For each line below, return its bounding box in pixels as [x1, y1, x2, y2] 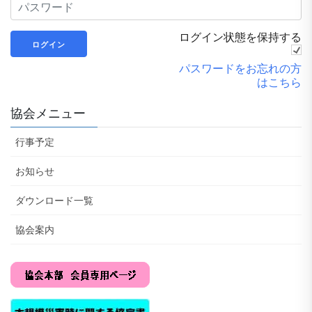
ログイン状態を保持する [179, 28, 302, 45]
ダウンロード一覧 [15, 194, 93, 206]
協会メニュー [10, 106, 86, 120]
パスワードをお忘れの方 [179, 59, 302, 76]
